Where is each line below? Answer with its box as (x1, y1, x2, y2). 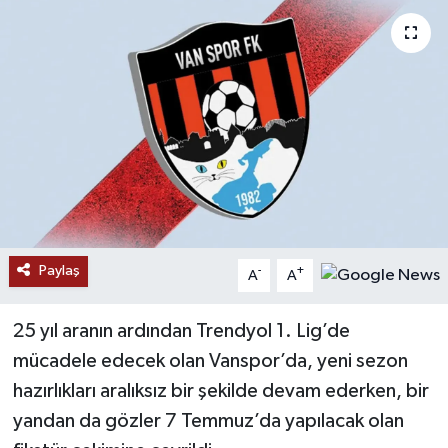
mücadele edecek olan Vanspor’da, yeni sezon (12, 351, 408, 372)
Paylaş (38, 263, 80, 279)
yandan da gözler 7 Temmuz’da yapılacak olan (12, 411, 404, 432)
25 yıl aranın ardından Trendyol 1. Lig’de (12, 321, 350, 342)
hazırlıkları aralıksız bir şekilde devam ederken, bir (12, 381, 429, 402)
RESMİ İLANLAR (53, 27, 180, 44)
